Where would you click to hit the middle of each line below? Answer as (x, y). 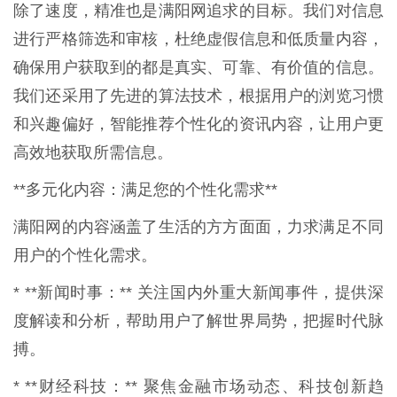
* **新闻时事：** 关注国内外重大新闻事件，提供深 (198, 292)
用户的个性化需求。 (85, 255)
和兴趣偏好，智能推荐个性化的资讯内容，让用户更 (198, 124)
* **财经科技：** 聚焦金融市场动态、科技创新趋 (198, 386)
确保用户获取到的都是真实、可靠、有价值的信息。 (198, 67)
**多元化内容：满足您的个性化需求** (145, 189)
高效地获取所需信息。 (93, 152)
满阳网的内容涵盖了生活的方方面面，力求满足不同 (198, 226)
